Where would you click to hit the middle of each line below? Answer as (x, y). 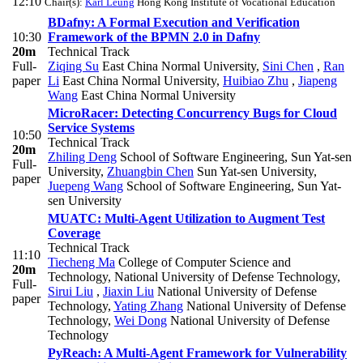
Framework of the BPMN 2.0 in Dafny (154, 36)
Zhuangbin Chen (150, 171)
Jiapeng (318, 80)
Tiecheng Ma (81, 262)
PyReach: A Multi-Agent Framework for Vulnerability (197, 352)
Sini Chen (288, 66)
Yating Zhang (148, 305)
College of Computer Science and (203, 262)
